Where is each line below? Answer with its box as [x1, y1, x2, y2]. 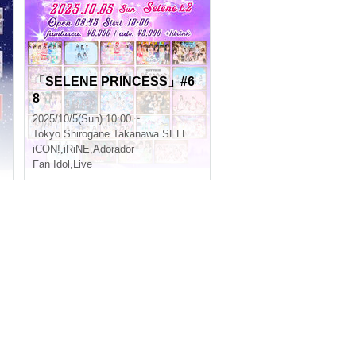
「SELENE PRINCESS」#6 [33, 75, 195, 88]
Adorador [93, 143, 134, 155]
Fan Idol [33, 158, 70, 170]
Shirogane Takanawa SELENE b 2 [64, 128, 189, 140]
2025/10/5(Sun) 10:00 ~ [33, 113, 141, 125]
